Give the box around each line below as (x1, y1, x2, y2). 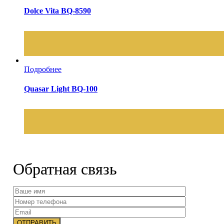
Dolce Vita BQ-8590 (24, 6, 91, 15)
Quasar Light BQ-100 (24, 84, 97, 93)
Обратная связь (13, 160, 117, 178)
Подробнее (24, 64, 61, 73)
